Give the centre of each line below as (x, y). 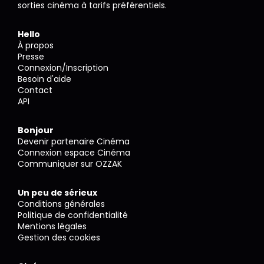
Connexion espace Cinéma (74, 153)
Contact (35, 90)
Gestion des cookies (59, 238)
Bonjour (36, 131)
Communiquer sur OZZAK (70, 164)
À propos (36, 46)
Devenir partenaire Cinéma (74, 142)
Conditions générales (61, 204)
